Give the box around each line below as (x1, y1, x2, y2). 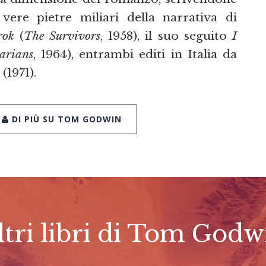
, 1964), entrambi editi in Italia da (33, 46, 237, 61)
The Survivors (23, 28, 101, 43)
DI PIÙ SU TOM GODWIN (9, 113, 122, 125)
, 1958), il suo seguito (100, 28, 233, 43)
